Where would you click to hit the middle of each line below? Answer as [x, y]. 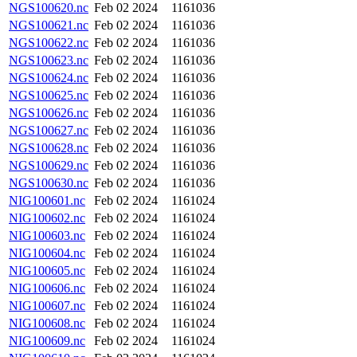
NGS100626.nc [49, 113]
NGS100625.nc [49, 95]
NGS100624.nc [49, 78]
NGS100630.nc [49, 183]
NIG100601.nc [47, 200]
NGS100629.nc [49, 165]
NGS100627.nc [49, 130]
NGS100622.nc [49, 43]
